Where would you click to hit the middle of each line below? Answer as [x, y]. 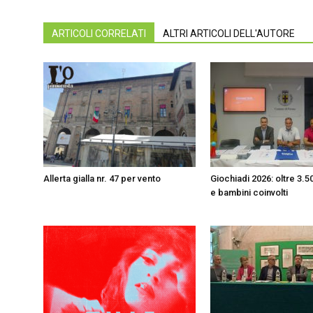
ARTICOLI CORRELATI [99, 34]
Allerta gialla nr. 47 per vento [102, 179]
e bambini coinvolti [249, 192]
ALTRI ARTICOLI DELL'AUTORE [229, 34]
